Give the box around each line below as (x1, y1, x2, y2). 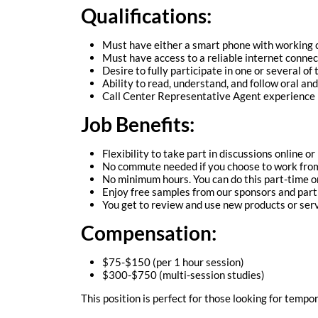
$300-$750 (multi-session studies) (102, 268, 265, 281)
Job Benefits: (81, 111, 194, 136)
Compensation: (81, 220, 216, 245)
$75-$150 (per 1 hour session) (102, 255, 244, 268)
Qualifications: (81, 3, 212, 28)
